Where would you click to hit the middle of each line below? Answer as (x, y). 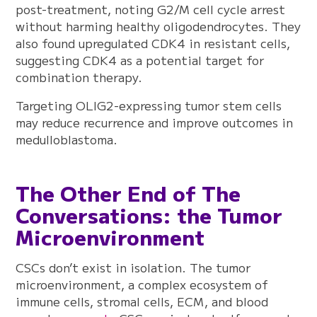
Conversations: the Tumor (149, 215)
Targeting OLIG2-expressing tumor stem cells (149, 105)
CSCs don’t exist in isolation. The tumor (133, 267)
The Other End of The (128, 193)
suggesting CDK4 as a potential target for (140, 60)
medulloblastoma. (67, 139)
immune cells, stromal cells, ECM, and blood (142, 301)
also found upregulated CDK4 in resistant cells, (153, 43)
